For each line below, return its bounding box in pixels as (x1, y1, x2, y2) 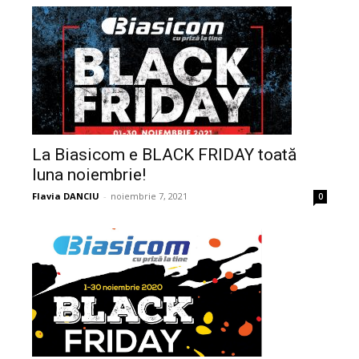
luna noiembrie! (32, 165, 146, 185)
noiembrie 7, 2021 (111, 190, 188, 203)
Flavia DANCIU (32, 190, 99, 203)
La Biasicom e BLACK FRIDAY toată (32, 145, 296, 165)
